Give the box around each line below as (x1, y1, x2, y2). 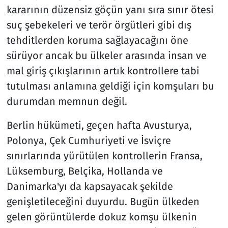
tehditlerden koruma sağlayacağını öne (6, 34, 188, 46)
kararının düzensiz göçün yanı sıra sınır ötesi (6, 3, 214, 16)
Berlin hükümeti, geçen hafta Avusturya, (6, 119, 192, 131)
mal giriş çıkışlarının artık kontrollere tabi (6, 64, 199, 77)
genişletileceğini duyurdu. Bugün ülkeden (6, 195, 199, 208)
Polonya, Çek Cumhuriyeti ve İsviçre (6, 134, 171, 147)
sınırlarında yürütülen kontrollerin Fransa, (6, 149, 203, 162)
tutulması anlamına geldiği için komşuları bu (6, 79, 214, 92)
